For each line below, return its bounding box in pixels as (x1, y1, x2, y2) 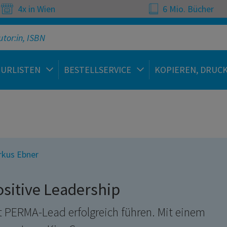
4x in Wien (16, 3, 56, 15)
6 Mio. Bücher (160, 3, 214, 15)
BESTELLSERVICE (64, 64, 133, 75)
